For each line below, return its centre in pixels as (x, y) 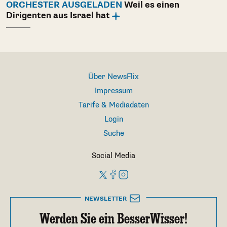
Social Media (113, 156)
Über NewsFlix (113, 77)
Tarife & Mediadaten (113, 105)
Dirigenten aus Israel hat (58, 15)
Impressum (113, 91)
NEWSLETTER (105, 199)
